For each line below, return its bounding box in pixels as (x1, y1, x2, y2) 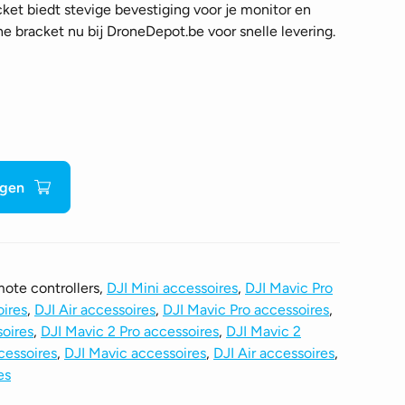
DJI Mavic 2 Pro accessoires (41, 323, 219, 340)
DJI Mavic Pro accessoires (163, 301, 329, 318)
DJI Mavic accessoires (64, 344, 206, 362)
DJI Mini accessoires (107, 279, 238, 297)
